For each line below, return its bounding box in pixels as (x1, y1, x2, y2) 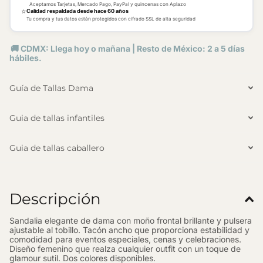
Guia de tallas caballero (9, 143, 104, 154)
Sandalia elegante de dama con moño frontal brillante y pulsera (9, 215, 252, 226)
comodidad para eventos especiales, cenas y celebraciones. (9, 234, 241, 245)
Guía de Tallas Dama (9, 83, 93, 94)
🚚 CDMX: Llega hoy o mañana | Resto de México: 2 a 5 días (11, 43, 245, 54)
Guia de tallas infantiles (9, 113, 104, 124)
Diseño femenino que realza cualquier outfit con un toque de (9, 244, 241, 254)
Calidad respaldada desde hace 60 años (26, 7, 129, 14)
